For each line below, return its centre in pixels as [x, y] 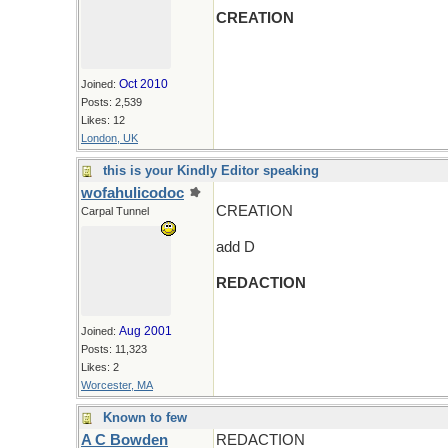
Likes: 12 [103, 120]
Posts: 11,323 [114, 349]
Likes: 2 [100, 367]
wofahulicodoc [132, 193]
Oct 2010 [143, 84]
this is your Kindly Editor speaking [211, 170]
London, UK [109, 138]
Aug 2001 [145, 331]
